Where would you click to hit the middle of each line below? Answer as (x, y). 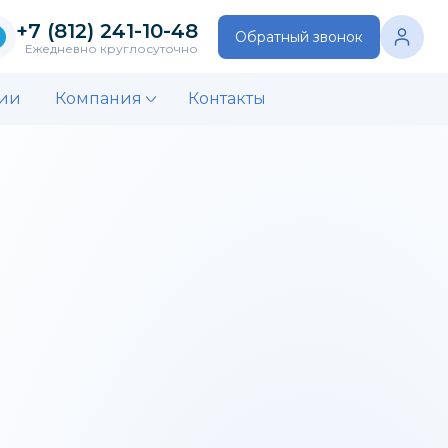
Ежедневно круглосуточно (111, 48)
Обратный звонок (299, 36)
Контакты (227, 98)
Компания (98, 98)
